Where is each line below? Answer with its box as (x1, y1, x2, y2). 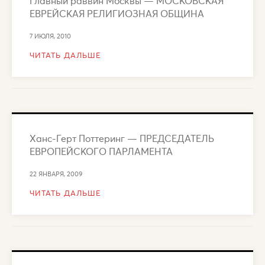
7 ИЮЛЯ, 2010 (30, 31, 71, 40)
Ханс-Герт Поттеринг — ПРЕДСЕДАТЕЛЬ (30, 131, 214, 144)
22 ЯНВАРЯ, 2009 (30, 169, 82, 178)
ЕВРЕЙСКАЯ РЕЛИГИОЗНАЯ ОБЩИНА (30, 7, 204, 20)
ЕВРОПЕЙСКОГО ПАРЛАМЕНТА (30, 144, 173, 157)
